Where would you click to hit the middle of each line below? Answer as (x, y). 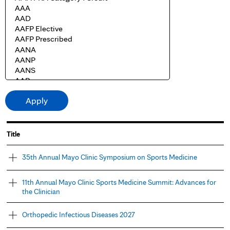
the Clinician (41, 191)
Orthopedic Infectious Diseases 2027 (78, 215)
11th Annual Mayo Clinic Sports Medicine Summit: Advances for (119, 182)
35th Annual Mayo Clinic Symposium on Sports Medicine (109, 157)
